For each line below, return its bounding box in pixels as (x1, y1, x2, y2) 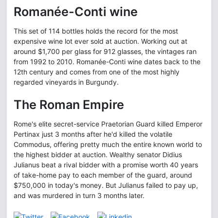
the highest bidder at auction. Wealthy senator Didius (14, 150, 182, 159)
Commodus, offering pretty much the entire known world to (14, 140, 202, 149)
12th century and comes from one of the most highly (14, 68, 180, 76)
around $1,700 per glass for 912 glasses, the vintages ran (14, 47, 197, 56)
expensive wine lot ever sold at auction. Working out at (14, 37, 187, 46)
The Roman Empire (14, 97, 124, 112)
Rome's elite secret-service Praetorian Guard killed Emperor (14, 120, 202, 128)
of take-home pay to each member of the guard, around (14, 171, 192, 180)
